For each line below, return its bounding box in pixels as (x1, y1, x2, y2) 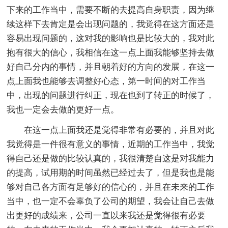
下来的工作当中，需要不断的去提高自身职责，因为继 (7, 5, 215, 15)
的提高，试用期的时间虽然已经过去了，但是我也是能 (7, 168, 215, 178)
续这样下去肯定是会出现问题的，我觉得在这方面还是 (7, 19, 215, 30)
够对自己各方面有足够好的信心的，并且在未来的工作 (7, 182, 215, 192)
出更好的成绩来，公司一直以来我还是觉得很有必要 (7, 211, 206, 221)
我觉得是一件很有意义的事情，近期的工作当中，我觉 (7, 139, 215, 150)
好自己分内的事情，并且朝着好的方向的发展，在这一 (7, 62, 215, 72)
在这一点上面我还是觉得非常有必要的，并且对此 (24, 125, 215, 135)
